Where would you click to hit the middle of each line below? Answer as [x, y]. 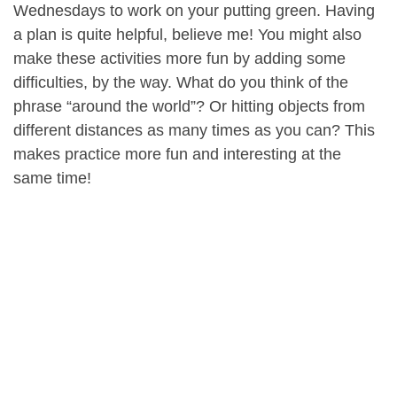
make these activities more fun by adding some [179, 58]
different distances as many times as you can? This [194, 130]
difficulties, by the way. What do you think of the [181, 82]
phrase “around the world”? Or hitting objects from [189, 106]
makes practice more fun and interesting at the [177, 154]
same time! [52, 178]
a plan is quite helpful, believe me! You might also [187, 34]
